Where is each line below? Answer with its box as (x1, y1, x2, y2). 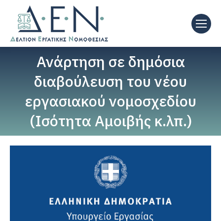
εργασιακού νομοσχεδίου (25, 91, 196, 110)
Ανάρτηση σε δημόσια (36, 52, 185, 71)
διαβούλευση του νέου (34, 72, 187, 91)
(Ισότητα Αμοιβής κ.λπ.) (29, 111, 192, 130)
